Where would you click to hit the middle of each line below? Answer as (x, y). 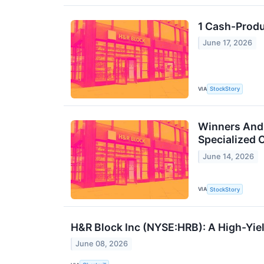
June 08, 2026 (102, 244)
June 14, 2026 (229, 156)
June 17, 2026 (228, 43)
